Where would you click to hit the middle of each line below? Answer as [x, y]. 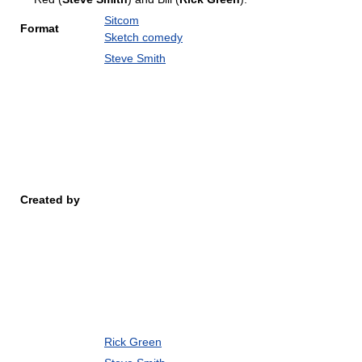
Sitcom [122, 20]
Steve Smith [135, 58]
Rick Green [133, 342]
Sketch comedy [143, 37]
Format [40, 28]
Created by [50, 200]
